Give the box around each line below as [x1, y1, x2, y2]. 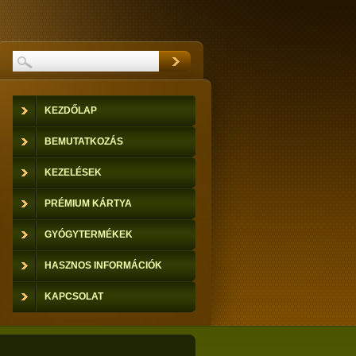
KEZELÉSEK [44, 167, 102, 178]
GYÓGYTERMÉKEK [44, 229, 133, 240]
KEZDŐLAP [44, 105, 97, 116]
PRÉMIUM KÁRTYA [44, 198, 132, 209]
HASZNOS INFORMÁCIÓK [44, 260, 162, 271]
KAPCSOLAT [44, 291, 103, 302]
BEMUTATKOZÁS [44, 136, 123, 147]
